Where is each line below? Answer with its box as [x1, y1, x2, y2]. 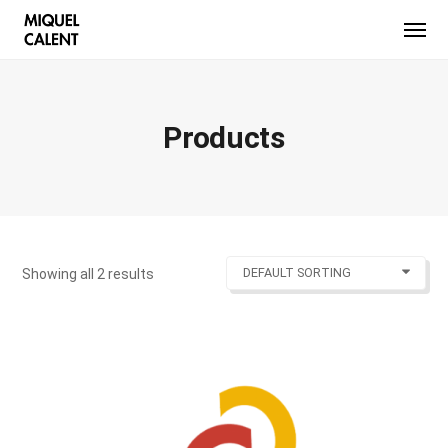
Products [163, 120, 285, 155]
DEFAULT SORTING [242, 265, 351, 280]
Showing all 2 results [22, 266, 155, 282]
